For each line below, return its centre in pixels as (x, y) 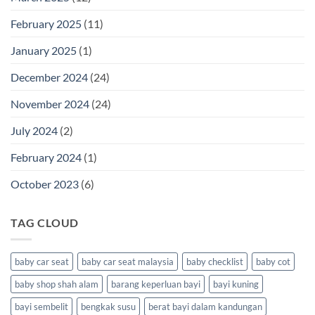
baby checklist (215, 262)
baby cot (273, 262)
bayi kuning (236, 284)
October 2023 (45, 184)
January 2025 (44, 50)
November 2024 (50, 103)
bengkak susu (108, 307)
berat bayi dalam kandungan (205, 307)
